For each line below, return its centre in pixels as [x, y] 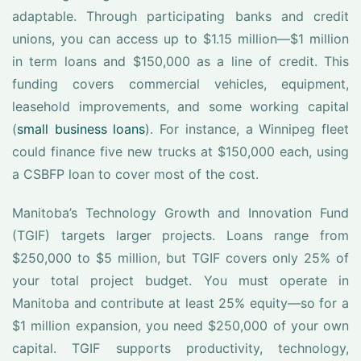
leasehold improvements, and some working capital [180, 106]
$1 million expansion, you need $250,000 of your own [180, 326]
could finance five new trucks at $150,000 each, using [180, 151]
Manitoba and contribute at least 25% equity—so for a [180, 303]
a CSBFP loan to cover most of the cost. [135, 174]
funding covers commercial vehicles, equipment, [180, 84]
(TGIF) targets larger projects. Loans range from [180, 235]
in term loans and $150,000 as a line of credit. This [180, 61]
